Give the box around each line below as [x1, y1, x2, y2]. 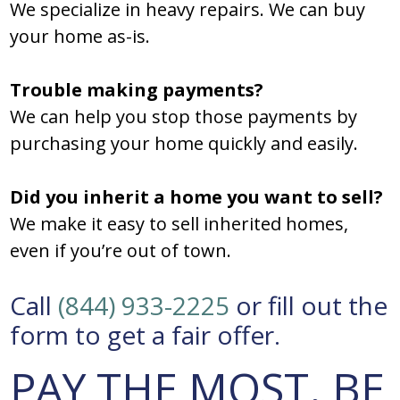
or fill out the [229, 288, 388, 323]
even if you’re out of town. [10, 238, 232, 263]
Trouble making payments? [10, 78, 264, 103]
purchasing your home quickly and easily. [10, 131, 359, 156]
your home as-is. [10, 24, 151, 49]
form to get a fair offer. [10, 318, 281, 353]
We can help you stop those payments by [10, 104, 358, 129]
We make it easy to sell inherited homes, [10, 212, 349, 237]
